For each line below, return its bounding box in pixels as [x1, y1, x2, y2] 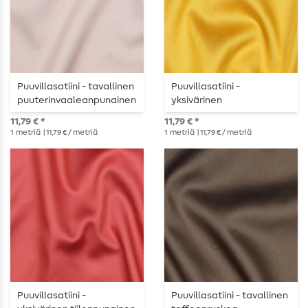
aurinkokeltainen [171, 109, 248, 120]
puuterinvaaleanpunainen [17, 96, 136, 106]
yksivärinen [171, 96, 222, 106]
